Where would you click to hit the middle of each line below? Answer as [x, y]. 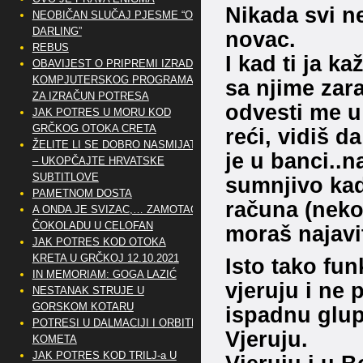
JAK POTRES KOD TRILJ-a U [104, 355]
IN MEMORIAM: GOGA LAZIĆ [104, 274]
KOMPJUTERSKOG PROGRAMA [113, 80]
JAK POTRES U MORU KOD [101, 112]
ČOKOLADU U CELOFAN [92, 226]
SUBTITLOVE [65, 177]
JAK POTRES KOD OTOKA [99, 242]
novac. [260, 40]
